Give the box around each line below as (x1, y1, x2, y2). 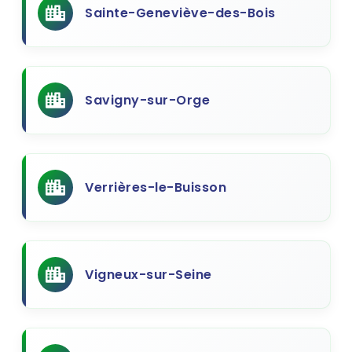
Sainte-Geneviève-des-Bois (85, 4, 276, 22)
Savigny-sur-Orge (85, 91, 210, 109)
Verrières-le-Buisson (85, 178, 226, 196)
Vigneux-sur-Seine (85, 266, 212, 284)
